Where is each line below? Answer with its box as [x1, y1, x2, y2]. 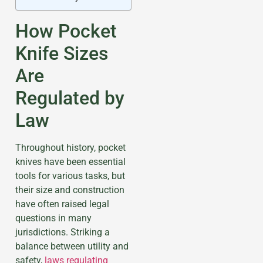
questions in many [15, 212, 92, 224]
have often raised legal [15, 198, 109, 210]
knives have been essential [15, 156, 126, 167]
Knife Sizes [15, 42, 108, 65]
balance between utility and [15, 240, 129, 252]
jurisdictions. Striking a [15, 226, 110, 238]
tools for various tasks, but [15, 170, 125, 181]
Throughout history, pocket [15, 141, 126, 153]
